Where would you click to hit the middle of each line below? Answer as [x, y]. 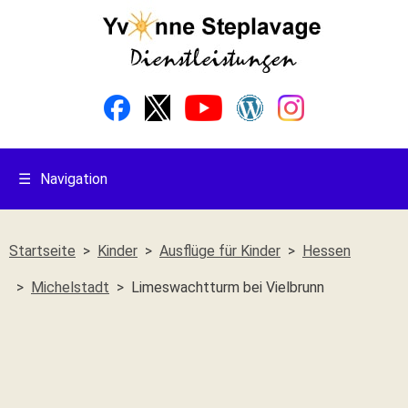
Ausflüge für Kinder [220, 251]
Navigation [74, 179]
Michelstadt [70, 287]
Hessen [326, 251]
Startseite [42, 251]
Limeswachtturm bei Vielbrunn [228, 287]
